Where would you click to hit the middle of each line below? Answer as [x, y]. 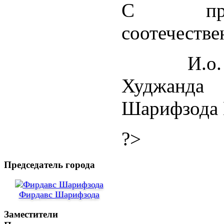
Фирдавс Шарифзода [59, 195]
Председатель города [49, 164]
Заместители [31, 214]
